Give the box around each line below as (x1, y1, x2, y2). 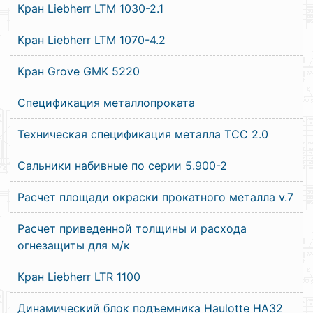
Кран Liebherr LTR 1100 (17, 270, 140, 284)
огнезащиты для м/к (17, 238, 130, 252)
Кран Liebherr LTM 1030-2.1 (17, 1, 163, 15)
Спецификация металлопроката (17, 96, 195, 110)
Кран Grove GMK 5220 (17, 64, 140, 78)
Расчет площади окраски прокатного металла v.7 (17, 190, 293, 204)
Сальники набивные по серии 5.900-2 (17, 159, 227, 173)
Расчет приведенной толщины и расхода (17, 221, 247, 235)
